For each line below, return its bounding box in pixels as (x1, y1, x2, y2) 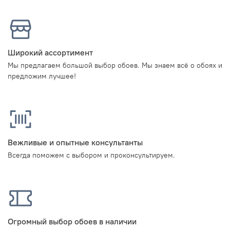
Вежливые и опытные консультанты (8, 137, 143, 148)
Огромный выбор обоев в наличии (8, 216, 137, 227)
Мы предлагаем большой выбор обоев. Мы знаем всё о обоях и (8, 61, 222, 70)
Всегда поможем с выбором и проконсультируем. (8, 150, 175, 160)
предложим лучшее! (8, 71, 76, 81)
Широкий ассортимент (8, 47, 93, 58)
